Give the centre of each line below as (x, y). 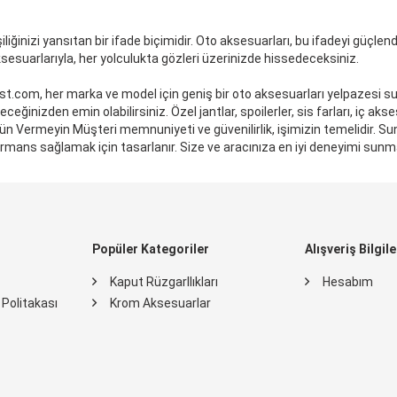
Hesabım (348, 281)
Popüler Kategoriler (151, 249)
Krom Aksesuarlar (160, 303)
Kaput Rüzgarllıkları (164, 281)
